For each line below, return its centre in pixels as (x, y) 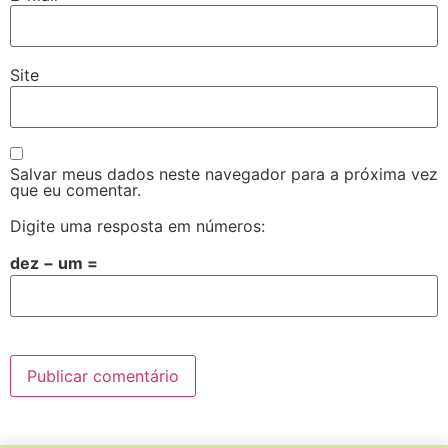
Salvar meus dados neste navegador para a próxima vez (224, 173)
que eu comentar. (75, 189)
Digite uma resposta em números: (137, 225)
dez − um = (54, 262)
